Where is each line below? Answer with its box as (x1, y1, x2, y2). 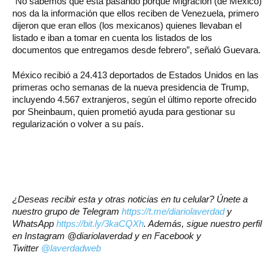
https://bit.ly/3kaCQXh (56, 218, 144, 229)
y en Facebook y (132, 230, 201, 241)
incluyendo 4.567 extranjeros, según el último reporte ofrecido (12, 94, 256, 105)
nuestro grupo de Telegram (12, 206, 122, 217)
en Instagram (12, 230, 67, 241)
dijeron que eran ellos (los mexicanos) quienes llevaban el (12, 20, 242, 31)
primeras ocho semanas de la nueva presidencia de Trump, (12, 81, 249, 92)
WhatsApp (12, 218, 56, 229)
